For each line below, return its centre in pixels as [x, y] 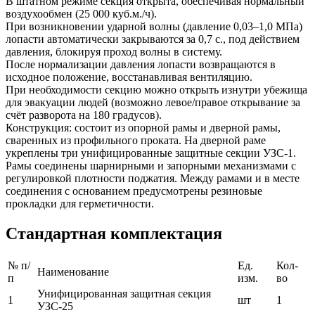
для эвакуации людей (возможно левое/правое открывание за [153, 103]
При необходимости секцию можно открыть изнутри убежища [156, 90]
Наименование [73, 272]
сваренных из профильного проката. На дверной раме [136, 141]
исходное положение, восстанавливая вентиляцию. [129, 77]
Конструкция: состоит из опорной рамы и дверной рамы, [143, 128]
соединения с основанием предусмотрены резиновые [134, 191]
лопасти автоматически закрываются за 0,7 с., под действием [153, 39]
